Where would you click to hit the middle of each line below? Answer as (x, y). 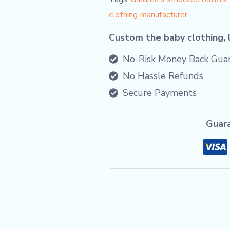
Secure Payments (160, 93)
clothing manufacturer (148, 15)
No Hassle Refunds (163, 76)
